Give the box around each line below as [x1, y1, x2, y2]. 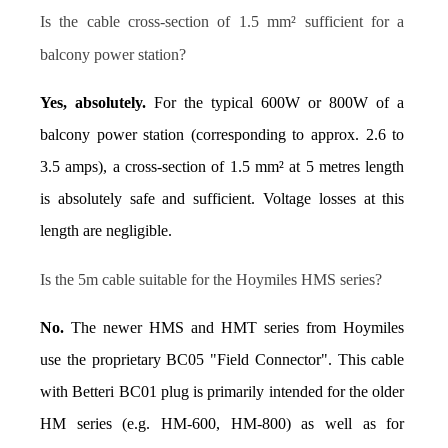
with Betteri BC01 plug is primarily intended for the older [40, 383, 405, 401]
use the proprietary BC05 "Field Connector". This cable [40, 351, 405, 369]
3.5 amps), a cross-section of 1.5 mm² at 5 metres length [40, 158, 405, 176]
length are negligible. [40, 222, 172, 240]
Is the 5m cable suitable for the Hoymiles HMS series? [40, 271, 382, 289]
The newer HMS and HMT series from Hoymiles [64, 319, 405, 337]
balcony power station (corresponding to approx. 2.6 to [40, 126, 405, 144]
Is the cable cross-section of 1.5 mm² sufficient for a [40, 13, 405, 31]
